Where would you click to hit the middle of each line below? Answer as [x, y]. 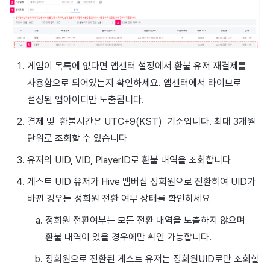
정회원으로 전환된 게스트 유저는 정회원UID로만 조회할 [152, 259]
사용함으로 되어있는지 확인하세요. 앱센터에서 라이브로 [134, 83]
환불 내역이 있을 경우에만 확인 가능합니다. [128, 237]
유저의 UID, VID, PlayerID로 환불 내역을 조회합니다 [129, 160]
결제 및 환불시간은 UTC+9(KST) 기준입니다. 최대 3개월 [141, 121]
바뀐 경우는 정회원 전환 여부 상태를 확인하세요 [118, 198]
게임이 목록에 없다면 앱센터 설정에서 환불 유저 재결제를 [137, 66]
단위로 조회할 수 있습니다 [77, 138]
